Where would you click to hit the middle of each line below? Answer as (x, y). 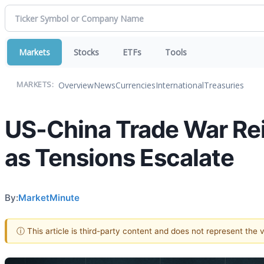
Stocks (86, 52)
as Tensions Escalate (119, 158)
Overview (76, 85)
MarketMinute (49, 197)
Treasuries (224, 85)
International (180, 85)
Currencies (136, 85)
